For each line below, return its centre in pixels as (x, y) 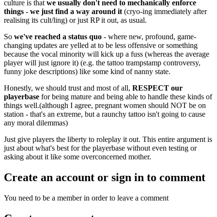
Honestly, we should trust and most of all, (68, 88)
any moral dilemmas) (36, 123)
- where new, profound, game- (150, 36)
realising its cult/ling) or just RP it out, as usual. (75, 20)
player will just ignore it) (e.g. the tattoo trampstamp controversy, (102, 62)
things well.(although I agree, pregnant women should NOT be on (105, 105)
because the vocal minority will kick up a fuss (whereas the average (107, 54)
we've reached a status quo (59, 36)
